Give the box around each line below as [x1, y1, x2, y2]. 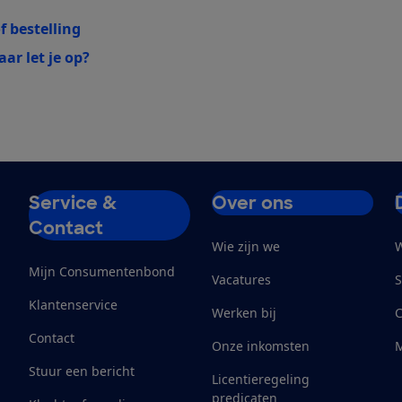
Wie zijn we [212, 237, 280, 255]
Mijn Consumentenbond [29, 262, 175, 280]
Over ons [212, 190, 293, 214]
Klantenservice [29, 295, 118, 313]
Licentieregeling [212, 370, 310, 388]
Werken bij [212, 303, 276, 321]
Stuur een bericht [29, 362, 135, 380]
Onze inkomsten [212, 336, 310, 354]
